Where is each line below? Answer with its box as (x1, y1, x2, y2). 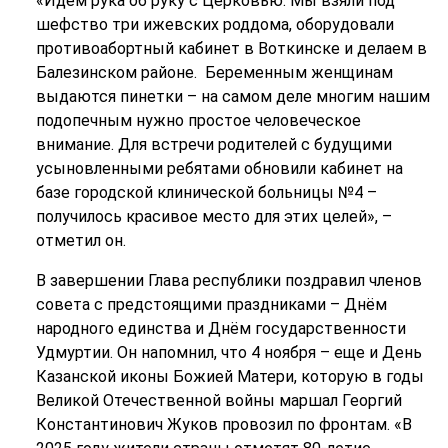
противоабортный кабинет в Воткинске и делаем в (35, 39, 427, 58)
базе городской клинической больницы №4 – (35, 183, 377, 202)
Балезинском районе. (35, 63, 197, 82)
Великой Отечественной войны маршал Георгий (35, 391, 402, 410)
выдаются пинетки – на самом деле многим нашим (35, 87, 430, 106)
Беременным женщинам (204, 63, 393, 82)
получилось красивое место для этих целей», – (35, 207, 392, 226)
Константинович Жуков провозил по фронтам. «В (35, 415, 412, 434)
